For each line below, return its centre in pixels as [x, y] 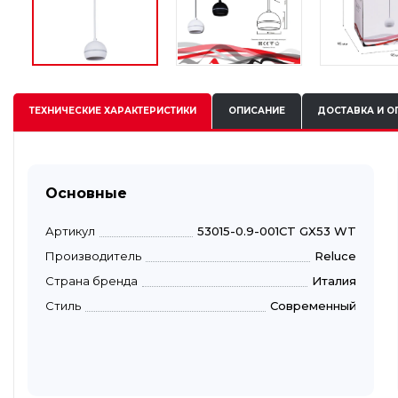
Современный [313, 305]
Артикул [70, 231]
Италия [334, 280]
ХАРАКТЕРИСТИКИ [148, 111]
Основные [86, 193]
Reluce [335, 255]
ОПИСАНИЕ [256, 111]
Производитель [93, 255]
